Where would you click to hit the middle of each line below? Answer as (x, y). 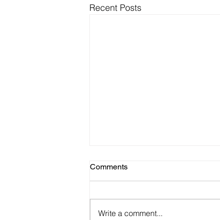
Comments (109, 167)
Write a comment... (130, 213)
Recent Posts (115, 8)
